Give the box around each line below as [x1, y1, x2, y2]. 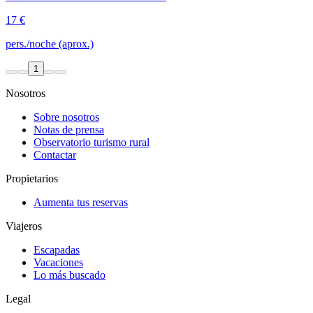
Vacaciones [34, 256, 83, 268]
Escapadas [34, 243, 80, 256]
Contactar [34, 148, 76, 161]
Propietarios [6, 172, 58, 184]
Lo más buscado [34, 268, 105, 281]
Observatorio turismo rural [34, 136, 150, 148]
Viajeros [6, 219, 42, 232]
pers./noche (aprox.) [6, 37, 94, 50]
